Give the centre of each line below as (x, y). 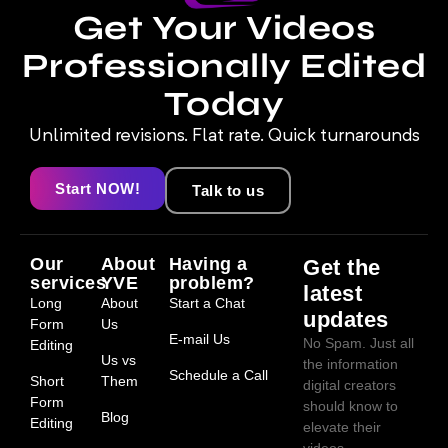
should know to (351, 406)
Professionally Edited (224, 66)
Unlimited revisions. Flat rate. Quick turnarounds (224, 136)
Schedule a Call (218, 375)
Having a (208, 264)
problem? (211, 283)
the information (351, 364)
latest (333, 294)
